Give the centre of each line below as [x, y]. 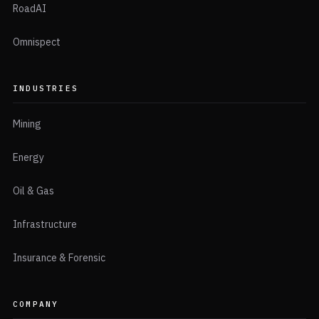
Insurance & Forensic [59, 258]
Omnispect [37, 42]
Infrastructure [45, 225]
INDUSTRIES [46, 89]
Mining [27, 124]
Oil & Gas [33, 191]
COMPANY [36, 304]
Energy [28, 158]
